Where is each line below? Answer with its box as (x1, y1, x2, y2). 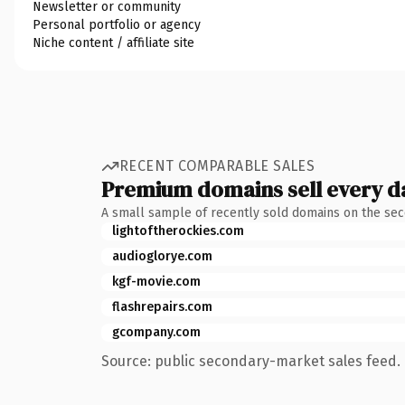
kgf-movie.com (112, 273, 201, 289)
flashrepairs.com (112, 298, 212, 315)
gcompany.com (112, 324, 201, 340)
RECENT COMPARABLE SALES (119, 157, 316, 174)
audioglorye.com (112, 248, 212, 264)
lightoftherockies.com (112, 222, 244, 239)
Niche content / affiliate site (33, 34, 194, 51)
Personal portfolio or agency (33, 16, 201, 33)
